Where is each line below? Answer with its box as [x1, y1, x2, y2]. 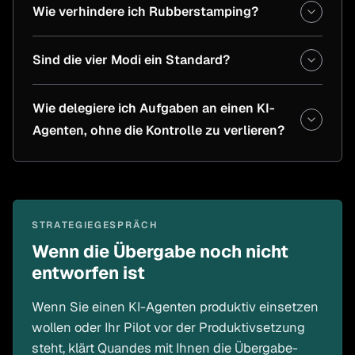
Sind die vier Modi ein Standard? [32, 52, 230, 69]
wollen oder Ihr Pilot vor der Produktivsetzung [32, 319, 305, 337]
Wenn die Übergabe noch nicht [32, 240, 288, 263]
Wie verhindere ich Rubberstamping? [32, 3, 258, 21]
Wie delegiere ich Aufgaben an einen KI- [32, 100, 275, 117]
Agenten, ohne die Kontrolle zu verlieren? [32, 122, 284, 139]
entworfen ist [32, 261, 145, 284]
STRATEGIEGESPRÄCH [32, 219, 158, 232]
